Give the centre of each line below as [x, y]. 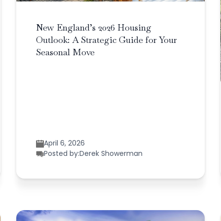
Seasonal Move [66, 52]
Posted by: [62, 154]
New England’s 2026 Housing [94, 28]
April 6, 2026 [65, 143]
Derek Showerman [111, 154]
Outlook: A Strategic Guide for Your [107, 40]
